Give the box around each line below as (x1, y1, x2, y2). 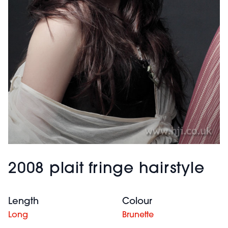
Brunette (122, 211, 154, 219)
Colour (122, 196, 152, 207)
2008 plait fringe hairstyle (8, 161, 205, 177)
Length (8, 196, 39, 207)
